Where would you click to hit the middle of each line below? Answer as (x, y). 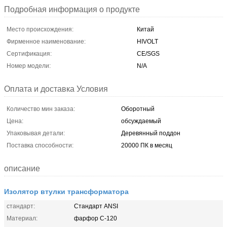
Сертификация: (29, 53)
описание (22, 168)
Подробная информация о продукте (72, 9)
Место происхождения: (40, 29)
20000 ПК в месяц (147, 145)
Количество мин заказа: (41, 109)
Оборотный (138, 109)
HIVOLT (147, 41)
